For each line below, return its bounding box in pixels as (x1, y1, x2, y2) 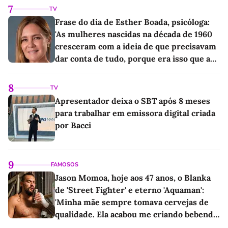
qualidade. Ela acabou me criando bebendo (55, 209, 218, 219)
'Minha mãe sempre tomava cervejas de (55, 196, 209, 207)
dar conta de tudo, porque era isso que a (55, 53, 210, 64)
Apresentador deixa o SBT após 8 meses (55, 95, 210, 106)
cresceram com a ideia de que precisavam (55, 41, 216, 51)
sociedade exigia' (55, 65, 120, 76)
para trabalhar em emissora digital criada (55, 107, 215, 118)
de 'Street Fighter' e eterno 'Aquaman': (55, 184, 204, 195)
